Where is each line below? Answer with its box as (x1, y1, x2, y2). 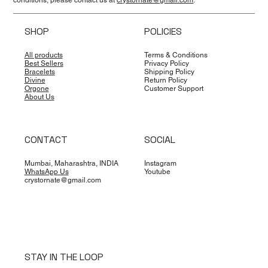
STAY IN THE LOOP (24, 251, 103, 264)
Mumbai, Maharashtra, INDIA (24, 159, 118, 167)
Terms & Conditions (144, 51, 208, 60)
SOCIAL (144, 133, 176, 146)
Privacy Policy (144, 59, 190, 68)
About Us (24, 93, 54, 102)
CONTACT (24, 133, 68, 146)
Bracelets (24, 68, 55, 77)
